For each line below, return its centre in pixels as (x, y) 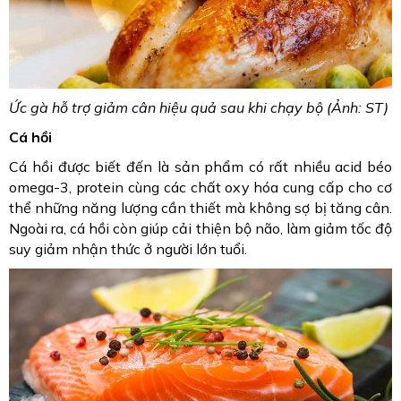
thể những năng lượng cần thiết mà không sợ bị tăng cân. (200, 208)
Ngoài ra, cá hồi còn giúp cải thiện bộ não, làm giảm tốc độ (200, 229)
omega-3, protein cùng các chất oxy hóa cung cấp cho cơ (200, 188)
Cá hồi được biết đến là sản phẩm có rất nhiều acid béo (200, 167)
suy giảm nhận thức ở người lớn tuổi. (128, 249)
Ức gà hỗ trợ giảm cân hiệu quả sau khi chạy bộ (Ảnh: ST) (200, 108)
